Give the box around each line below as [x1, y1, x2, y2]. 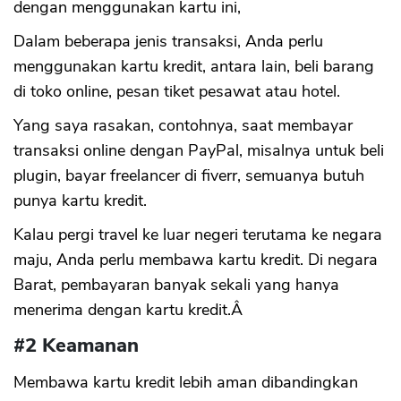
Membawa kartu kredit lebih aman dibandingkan [13, 371, 358, 393]
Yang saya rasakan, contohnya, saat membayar [13, 115, 353, 136]
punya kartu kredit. [13, 190, 147, 211]
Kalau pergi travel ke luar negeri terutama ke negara [13, 224, 382, 245]
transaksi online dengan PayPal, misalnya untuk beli [13, 140, 384, 161]
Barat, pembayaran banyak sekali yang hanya [13, 274, 339, 295]
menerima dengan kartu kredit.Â [13, 299, 247, 320]
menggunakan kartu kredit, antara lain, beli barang [13, 55, 374, 77]
